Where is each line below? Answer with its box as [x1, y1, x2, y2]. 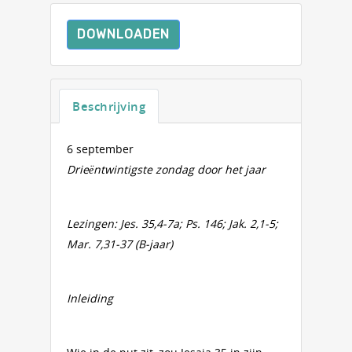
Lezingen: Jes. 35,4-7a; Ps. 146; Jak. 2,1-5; [67, 216, 278, 231]
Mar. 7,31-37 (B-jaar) [67, 236, 173, 251]
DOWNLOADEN [77, 27, 170, 42]
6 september [67, 141, 134, 156]
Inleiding [67, 291, 113, 306]
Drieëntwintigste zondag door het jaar [67, 162, 266, 177]
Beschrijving [72, 98, 145, 114]
